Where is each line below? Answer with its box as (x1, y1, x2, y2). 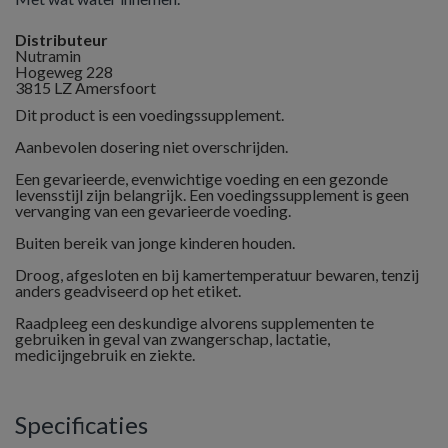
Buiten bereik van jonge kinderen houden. (15, 233, 295, 252)
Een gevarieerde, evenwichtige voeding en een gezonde (15, 169, 388, 188)
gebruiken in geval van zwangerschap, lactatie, (15, 329, 330, 348)
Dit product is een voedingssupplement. (15, 105, 284, 124)
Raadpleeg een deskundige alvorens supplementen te (15, 313, 374, 332)
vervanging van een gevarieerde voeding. (15, 201, 291, 220)
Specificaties (15, 410, 148, 439)
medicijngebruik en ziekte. (15, 345, 195, 364)
